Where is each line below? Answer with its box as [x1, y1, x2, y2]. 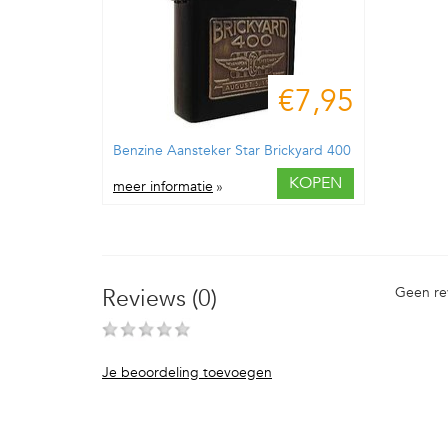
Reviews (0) [102, 283, 217, 315]
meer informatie [113, 177, 213, 197]
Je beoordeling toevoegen [102, 363, 272, 383]
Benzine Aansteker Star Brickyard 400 [113, 141, 351, 161]
